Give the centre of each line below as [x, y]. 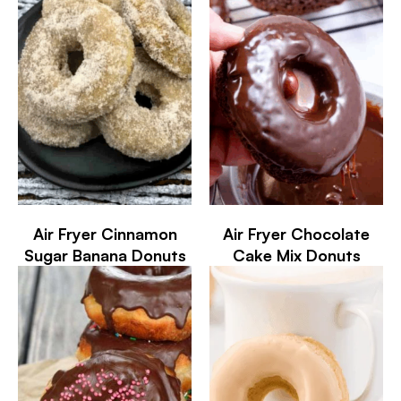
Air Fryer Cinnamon [105, 233]
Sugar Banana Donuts [105, 255]
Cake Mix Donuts [296, 255]
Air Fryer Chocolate [296, 233]
